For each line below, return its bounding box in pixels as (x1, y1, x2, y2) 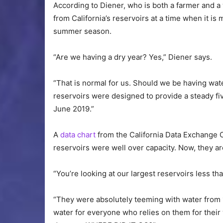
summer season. (53, 26, 111, 36)
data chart (60, 130, 96, 140)
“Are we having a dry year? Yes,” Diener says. (53, 52, 212, 62)
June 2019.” (53, 104, 94, 114)
